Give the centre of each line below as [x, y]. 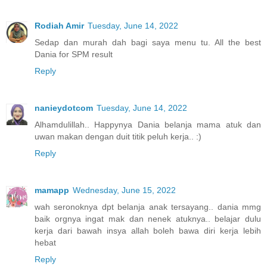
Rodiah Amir [59, 26]
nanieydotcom [64, 108]
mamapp [52, 190]
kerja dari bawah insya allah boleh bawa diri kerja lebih [148, 231]
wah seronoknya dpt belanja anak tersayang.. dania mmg [148, 207]
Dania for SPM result [74, 55]
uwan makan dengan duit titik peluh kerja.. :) [118, 137]
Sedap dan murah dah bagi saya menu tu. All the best [148, 43]
